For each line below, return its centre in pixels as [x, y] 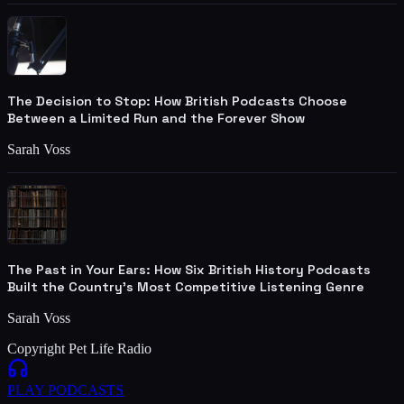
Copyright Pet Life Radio [79, 348]
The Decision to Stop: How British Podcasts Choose [177, 101]
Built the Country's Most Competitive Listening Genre [186, 286]
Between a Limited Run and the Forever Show [156, 118]
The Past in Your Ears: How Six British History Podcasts [189, 269]
